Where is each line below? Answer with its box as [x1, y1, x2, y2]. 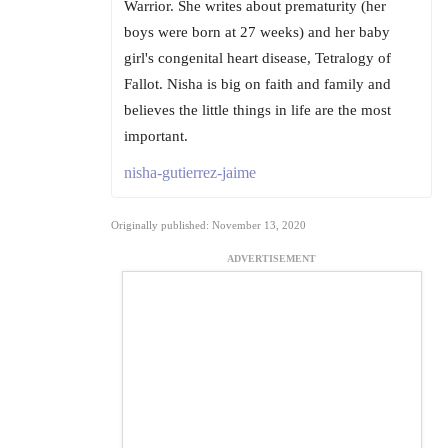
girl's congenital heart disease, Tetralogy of [124, 49, 391, 66]
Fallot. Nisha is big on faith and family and [124, 75, 391, 92]
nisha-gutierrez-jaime [124, 163, 256, 181]
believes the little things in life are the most [124, 101, 391, 118]
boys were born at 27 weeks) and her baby [124, 23, 390, 40]
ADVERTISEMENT [227, 252, 316, 264]
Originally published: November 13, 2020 [111, 218, 306, 231]
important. [124, 127, 188, 144]
